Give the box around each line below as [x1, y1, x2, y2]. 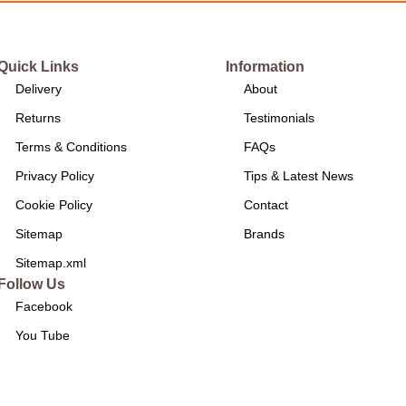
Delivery [14, 82, 62, 97]
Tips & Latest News [244, 169, 354, 184]
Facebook [14, 299, 72, 314]
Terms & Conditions [14, 140, 127, 155]
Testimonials [244, 111, 315, 126]
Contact [244, 198, 289, 213]
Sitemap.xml [14, 256, 86, 271]
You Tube [14, 328, 70, 343]
